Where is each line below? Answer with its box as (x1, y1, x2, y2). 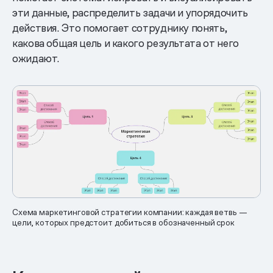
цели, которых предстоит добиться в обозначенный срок (12, 216, 235, 228)
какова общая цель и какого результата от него (12, 35, 239, 50)
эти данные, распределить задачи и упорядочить (12, 5, 248, 19)
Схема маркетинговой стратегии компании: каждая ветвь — (12, 206, 247, 218)
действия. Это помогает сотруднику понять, (12, 20, 227, 35)
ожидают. (12, 51, 60, 65)
